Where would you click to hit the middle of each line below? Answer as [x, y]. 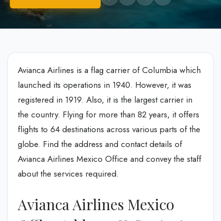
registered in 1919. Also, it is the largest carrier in [105, 100]
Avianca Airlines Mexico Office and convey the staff [110, 159]
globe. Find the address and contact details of [100, 144]
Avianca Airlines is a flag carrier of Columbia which [109, 70]
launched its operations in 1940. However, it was [105, 85]
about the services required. [68, 174]
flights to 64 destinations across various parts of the [109, 129]
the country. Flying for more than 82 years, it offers [109, 114]
